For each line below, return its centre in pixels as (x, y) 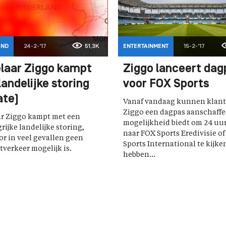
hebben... (139, 155)
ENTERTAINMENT (146, 47)
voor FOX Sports (166, 84)
